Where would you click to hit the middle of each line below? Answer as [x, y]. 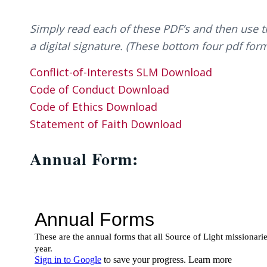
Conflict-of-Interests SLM [95, 72]
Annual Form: [84, 159]
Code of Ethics [68, 107]
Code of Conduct [74, 90]
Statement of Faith [80, 124]
